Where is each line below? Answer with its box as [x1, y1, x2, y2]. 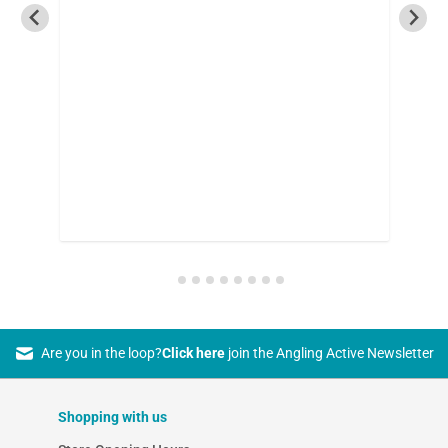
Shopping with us [57, 408, 167, 425]
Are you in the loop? [40, 344, 162, 361]
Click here [161, 344, 225, 361]
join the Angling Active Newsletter [224, 344, 434, 361]
